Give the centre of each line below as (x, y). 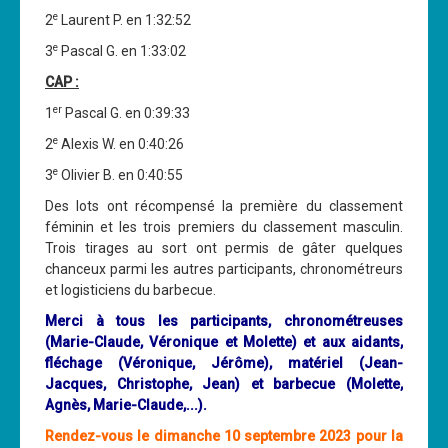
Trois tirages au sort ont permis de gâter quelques (224, 248)
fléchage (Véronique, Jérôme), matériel (202, 363)
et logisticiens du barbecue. (130, 290)
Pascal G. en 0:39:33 (126, 113)
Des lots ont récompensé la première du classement (224, 206)
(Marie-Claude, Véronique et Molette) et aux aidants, (224, 342)
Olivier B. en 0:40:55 (120, 175)
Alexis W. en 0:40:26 (122, 144)
